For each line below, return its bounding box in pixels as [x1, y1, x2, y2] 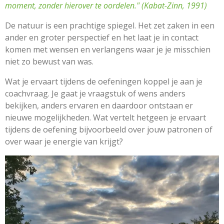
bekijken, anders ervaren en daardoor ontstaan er [5, 99, 193, 111]
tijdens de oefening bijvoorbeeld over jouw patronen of [5, 123, 212, 135]
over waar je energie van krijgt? [5, 135, 125, 147]
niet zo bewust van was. [5, 55, 93, 67]
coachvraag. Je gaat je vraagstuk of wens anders [5, 87, 185, 99]
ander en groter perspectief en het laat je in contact [5, 31, 198, 43]
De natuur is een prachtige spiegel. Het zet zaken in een [5, 19, 214, 31]
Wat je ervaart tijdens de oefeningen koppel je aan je [5, 75, 202, 87]
